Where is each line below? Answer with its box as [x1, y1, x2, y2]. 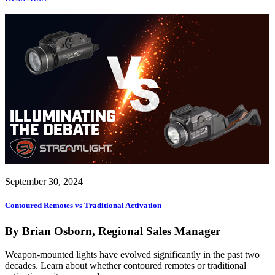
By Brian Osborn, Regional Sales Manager [5, 224, 220, 238]
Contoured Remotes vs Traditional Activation [5, 201, 161, 211]
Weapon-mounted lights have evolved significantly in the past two [5, 249, 260, 260]
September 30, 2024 [5, 176, 83, 187]
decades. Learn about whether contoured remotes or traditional [5, 260, 246, 271]
